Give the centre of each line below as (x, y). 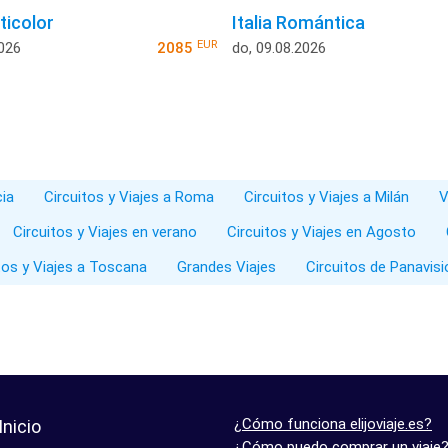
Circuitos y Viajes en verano (105, 232)
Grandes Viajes (226, 267)
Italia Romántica (298, 23)
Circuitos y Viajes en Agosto (321, 232)
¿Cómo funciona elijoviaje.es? (333, 424)
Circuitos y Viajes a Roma (129, 197)
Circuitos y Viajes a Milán (326, 197)
